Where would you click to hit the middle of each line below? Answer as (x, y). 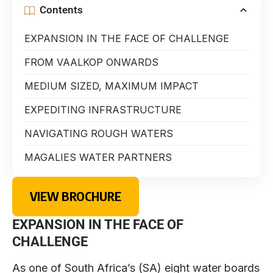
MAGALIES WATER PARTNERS (98, 157)
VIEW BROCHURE (75, 196)
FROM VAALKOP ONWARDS (93, 62)
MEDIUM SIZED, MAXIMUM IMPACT (115, 86)
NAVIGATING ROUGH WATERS (100, 133)
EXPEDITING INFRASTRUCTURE (103, 109)
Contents (61, 10)
